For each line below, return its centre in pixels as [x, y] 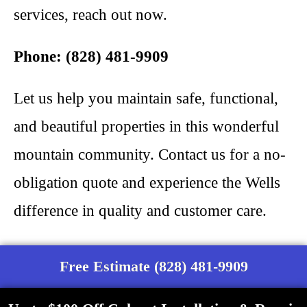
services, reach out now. [90, 15]
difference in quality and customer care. [140, 211]
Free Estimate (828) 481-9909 [153, 266]
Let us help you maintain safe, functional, [146, 98]
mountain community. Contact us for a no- [150, 155]
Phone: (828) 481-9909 [91, 57]
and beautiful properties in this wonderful [146, 126]
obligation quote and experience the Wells [147, 183]
